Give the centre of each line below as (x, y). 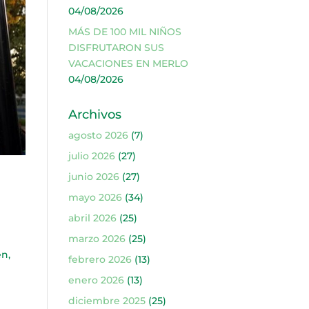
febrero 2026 (100, 259)
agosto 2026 (98, 135)
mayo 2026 (95, 197)
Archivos (94, 114)
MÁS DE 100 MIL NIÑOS (124, 32)
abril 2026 (92, 218)
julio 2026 (91, 156)
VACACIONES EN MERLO (128, 63)
